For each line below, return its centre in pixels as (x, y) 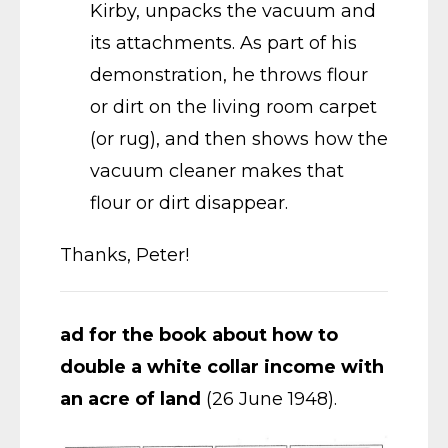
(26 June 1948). (269, 398)
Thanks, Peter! (124, 254)
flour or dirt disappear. (189, 202)
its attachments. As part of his (223, 42)
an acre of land (130, 398)
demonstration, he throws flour (229, 74)
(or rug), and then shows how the (239, 138)
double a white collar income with (222, 366)
